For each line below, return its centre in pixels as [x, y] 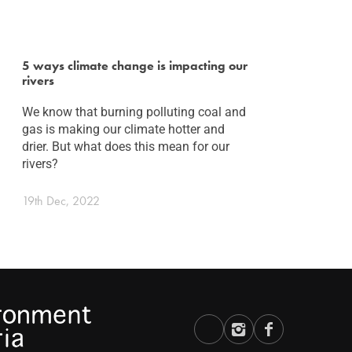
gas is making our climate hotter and [124, 129]
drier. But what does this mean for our [126, 146]
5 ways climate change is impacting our [135, 65]
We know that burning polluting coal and [134, 112]
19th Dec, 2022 [61, 201]
